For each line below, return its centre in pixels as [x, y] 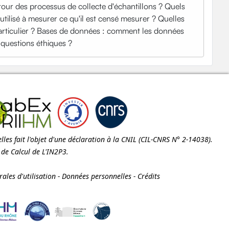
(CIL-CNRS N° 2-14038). [175, 140]
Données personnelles [96, 176]
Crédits [148, 176]
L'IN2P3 [54, 152]
